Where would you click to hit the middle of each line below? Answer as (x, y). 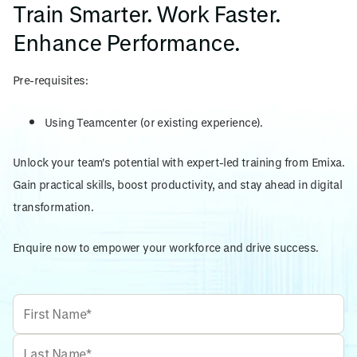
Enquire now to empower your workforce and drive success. (166, 247)
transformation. (53, 207)
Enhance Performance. (127, 43)
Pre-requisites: (50, 80)
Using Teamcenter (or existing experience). (154, 122)
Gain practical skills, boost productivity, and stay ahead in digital (178, 185)
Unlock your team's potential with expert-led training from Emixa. (178, 163)
